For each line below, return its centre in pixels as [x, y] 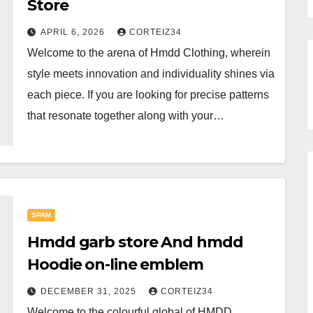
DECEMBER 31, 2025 [90, 291]
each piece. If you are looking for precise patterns [148, 95]
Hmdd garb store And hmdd [135, 242]
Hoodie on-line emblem [115, 264]
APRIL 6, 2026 [74, 32]
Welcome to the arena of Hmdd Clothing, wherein [149, 53]
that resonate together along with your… [126, 116]
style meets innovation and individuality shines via [151, 74]
